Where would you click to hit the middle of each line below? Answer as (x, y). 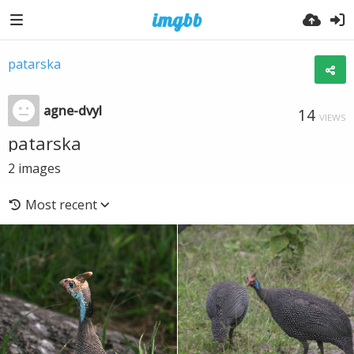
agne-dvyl (73, 111)
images (40, 168)
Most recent (61, 205)
